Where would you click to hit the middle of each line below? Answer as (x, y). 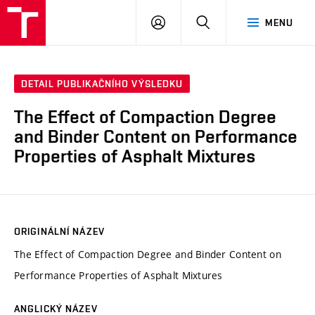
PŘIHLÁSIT (190, 22)
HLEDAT (228, 22)
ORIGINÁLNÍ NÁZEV (59, 231)
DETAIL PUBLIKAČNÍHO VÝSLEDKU (102, 84)
